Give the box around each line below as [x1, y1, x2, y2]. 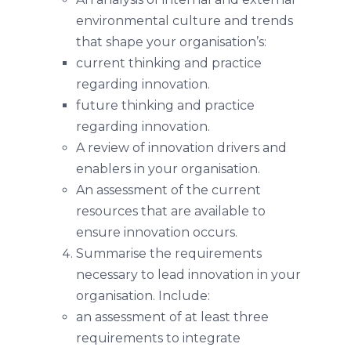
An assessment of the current [75, 182, 261, 197]
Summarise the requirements [75, 245, 262, 261]
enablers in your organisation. [75, 161, 260, 176]
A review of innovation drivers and [75, 139, 287, 155]
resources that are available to [75, 203, 266, 219]
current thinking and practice [75, 55, 262, 71]
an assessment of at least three [75, 309, 269, 324]
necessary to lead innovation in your [75, 266, 301, 282]
